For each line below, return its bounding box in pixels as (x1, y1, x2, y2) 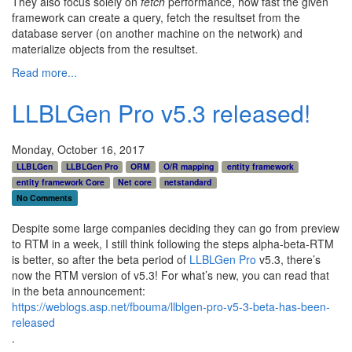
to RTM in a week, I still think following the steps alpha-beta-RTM (12, 235, 334, 251)
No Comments (16, 191, 73, 203)
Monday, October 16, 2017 (12, 141, 145, 157)
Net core (117, 175, 152, 188)
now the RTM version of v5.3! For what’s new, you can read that (12, 266, 329, 283)
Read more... (12, 64, 77, 80)
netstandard (164, 175, 212, 188)
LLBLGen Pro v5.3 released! (12, 95, 310, 130)
